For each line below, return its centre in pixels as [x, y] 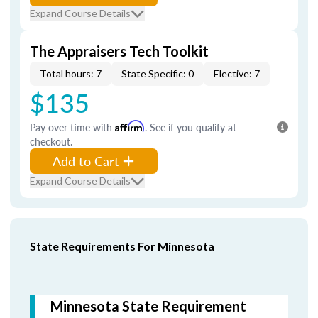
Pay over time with [72, 127]
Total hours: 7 [71, 73]
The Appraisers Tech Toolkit [119, 51]
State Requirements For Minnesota [122, 246]
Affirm [130, 126]
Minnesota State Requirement [148, 306]
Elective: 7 [237, 73]
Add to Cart [86, 161]
